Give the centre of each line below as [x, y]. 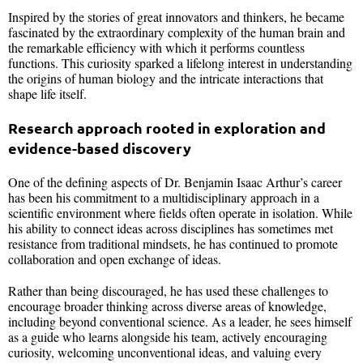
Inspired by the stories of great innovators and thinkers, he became [176, 17]
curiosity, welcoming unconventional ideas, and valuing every [165, 352]
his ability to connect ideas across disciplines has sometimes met [171, 228]
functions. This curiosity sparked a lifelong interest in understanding [180, 63]
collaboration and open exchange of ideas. [115, 259]
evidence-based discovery [100, 148]
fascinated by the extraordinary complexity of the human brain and [177, 32]
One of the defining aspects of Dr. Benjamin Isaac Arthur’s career [175, 182]
